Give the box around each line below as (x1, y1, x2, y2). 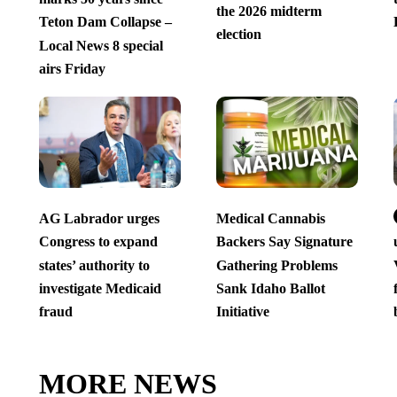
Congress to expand (38, 234, 158, 250)
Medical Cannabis (215, 211, 325, 227)
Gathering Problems (215, 257, 338, 273)
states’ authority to (38, 257, 150, 273)
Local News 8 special (38, 37, 163, 53)
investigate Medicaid (38, 281, 161, 297)
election (215, 27, 261, 42)
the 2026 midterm (215, 3, 322, 19)
